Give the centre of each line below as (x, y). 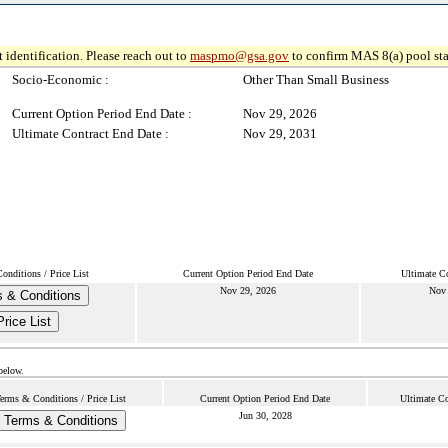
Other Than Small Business (316, 79)
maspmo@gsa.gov (239, 55)
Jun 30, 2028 (265, 415)
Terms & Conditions (60, 420)
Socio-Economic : (60, 79)
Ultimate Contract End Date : (90, 133)
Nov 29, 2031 (280, 133)
